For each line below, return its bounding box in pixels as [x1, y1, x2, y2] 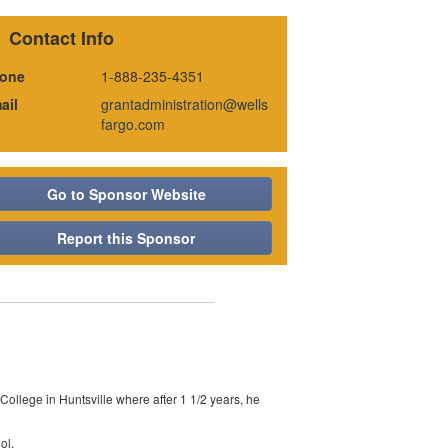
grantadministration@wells [101, 94, 269, 115]
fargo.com [101, 114, 166, 135]
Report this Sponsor [57, 228, 196, 249]
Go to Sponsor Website [46, 184, 206, 205]
